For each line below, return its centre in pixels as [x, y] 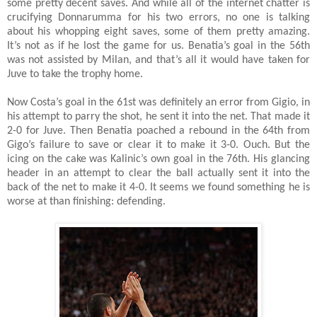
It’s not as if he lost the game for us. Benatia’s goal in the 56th [158, 46]
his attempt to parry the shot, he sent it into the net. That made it [158, 116]
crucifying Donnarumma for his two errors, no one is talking [158, 17]
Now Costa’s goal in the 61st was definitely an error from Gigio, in [158, 102]
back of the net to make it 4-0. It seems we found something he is [158, 187]
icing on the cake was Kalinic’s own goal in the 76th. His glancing [158, 159]
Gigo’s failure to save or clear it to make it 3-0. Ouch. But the [158, 145]
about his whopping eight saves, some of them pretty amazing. [158, 31]
